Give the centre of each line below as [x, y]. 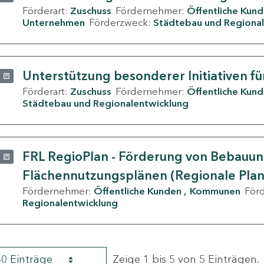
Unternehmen [54, 23]
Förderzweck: [121, 23]
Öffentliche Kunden [138, 191]
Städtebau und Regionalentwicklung [105, 103]
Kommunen [215, 191]
